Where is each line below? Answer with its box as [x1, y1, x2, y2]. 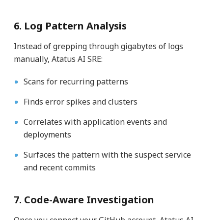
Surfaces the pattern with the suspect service [23, 149, 191, 161]
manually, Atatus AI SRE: [13, 54, 103, 65]
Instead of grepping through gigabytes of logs [13, 41, 183, 52]
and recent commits [23, 162, 96, 173]
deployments [23, 129, 71, 140]
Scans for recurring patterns [23, 76, 128, 87]
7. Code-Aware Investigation [13, 193, 154, 207]
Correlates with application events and [23, 116, 167, 128]
